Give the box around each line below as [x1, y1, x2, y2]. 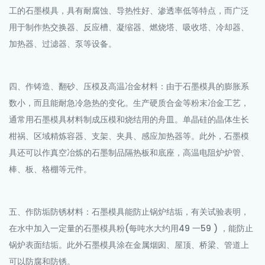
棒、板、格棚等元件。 [9, 163, 94, 177]
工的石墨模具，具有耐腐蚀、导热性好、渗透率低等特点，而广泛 [9, 4, 249, 18]
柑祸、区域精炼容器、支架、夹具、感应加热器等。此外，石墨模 [9, 130, 249, 144]
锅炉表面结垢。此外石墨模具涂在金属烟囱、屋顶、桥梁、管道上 [9, 238, 249, 253]
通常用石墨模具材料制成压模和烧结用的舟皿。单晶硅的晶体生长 [9, 113, 249, 127]
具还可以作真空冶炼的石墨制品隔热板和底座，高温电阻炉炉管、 [9, 146, 249, 160]
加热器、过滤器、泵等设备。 [9, 37, 117, 51]
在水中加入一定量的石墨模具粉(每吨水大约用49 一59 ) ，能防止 [9, 222, 253, 236]
